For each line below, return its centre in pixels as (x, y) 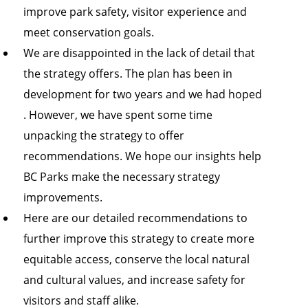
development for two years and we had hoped (142, 93)
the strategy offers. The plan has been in (128, 73)
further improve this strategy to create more (139, 238)
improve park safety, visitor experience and (135, 11)
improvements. (63, 197)
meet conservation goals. (88, 32)
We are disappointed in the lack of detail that (139, 52)
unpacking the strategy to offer (103, 135)
